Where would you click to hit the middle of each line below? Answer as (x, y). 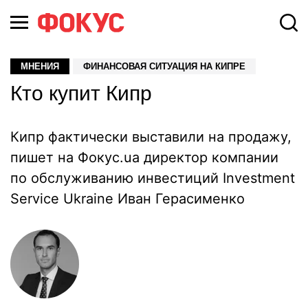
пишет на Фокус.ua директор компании (144, 157)
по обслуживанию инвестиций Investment (153, 178)
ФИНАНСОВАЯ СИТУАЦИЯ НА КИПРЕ (164, 66)
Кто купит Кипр (81, 93)
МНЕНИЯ (40, 66)
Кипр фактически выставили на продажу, (151, 137)
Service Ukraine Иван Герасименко (128, 199)
